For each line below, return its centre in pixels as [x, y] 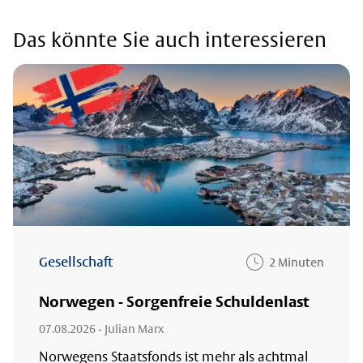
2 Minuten [297, 262]
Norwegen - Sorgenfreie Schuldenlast [174, 301]
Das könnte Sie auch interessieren [170, 39]
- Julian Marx [131, 328]
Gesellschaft [80, 262]
